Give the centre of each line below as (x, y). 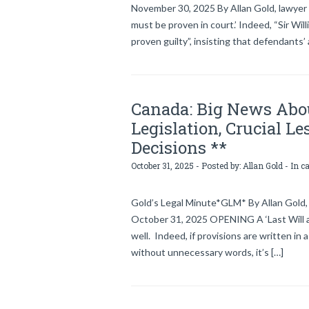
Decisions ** (179, 148)
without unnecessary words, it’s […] (207, 252)
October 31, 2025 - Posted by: (187, 166)
